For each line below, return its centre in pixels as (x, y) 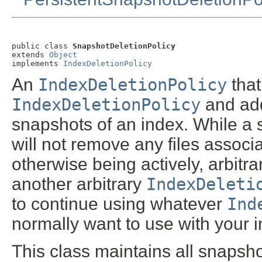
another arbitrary (79, 184)
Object (63, 54)
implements (37, 63)
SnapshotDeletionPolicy (124, 46)
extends (30, 54)
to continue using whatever (119, 204)
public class (42, 46)
